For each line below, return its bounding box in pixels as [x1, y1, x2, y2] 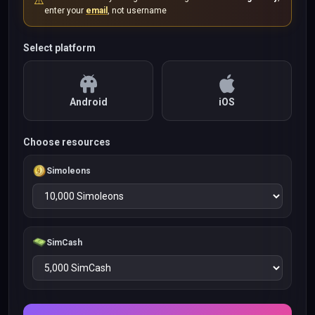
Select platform [23, 42, 96, 53]
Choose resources [23, 136, 110, 148]
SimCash [46, 238, 82, 247]
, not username [108, 6, 167, 15]
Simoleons [46, 166, 91, 176]
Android [69, 96, 108, 108]
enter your [44, 6, 84, 15]
